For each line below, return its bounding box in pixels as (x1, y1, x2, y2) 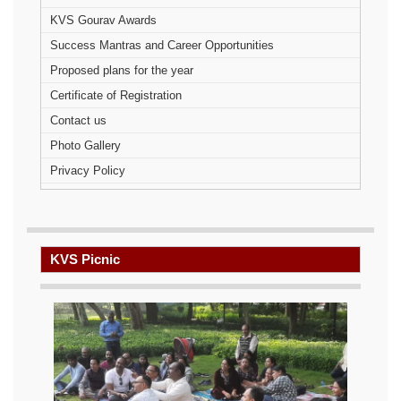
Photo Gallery (50, 138, 121, 152)
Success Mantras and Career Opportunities (50, 38, 274, 52)
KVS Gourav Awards (50, 13, 157, 27)
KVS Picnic (50, 251, 120, 267)
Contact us (50, 113, 107, 127)
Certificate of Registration (50, 88, 182, 102)
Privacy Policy (50, 163, 125, 177)
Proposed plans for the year (50, 63, 193, 77)
